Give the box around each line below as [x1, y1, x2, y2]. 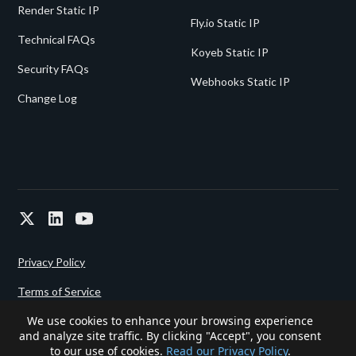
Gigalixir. [136, 339, 184, 354]
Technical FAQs [17, 33, 96, 47]
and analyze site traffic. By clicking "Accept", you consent [19, 328, 321, 343]
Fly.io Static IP [191, 16, 260, 30]
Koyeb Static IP [191, 45, 269, 60]
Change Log [17, 91, 78, 106]
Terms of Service [17, 284, 102, 299]
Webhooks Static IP [191, 75, 290, 89]
